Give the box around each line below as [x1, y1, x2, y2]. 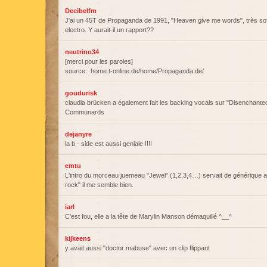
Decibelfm [65, 7, 97, 14]
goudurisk [65, 89, 97, 97]
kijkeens [65, 235, 91, 242]
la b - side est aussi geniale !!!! [65, 140, 152, 147]
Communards [65, 108, 104, 116]
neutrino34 [65, 48, 99, 55]
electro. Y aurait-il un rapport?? [65, 26, 154, 33]
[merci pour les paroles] [65, 58, 133, 65]
